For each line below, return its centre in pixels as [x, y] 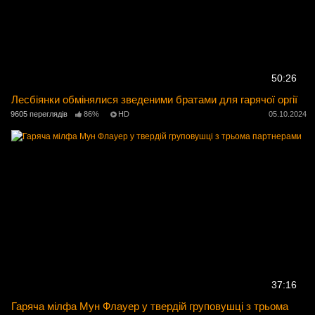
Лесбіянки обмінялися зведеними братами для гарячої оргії [155, 99]
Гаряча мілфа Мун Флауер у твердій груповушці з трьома [150, 307]
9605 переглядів [39, 114]
